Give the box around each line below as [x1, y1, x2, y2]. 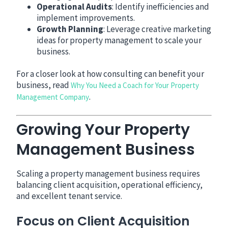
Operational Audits [37, 1, 112, 13]
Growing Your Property [16, 119, 190, 141]
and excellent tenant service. [16, 190, 123, 202]
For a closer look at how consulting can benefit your [16, 68, 205, 80]
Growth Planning [37, 23, 104, 35]
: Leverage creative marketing [103, 23, 212, 35]
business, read [16, 79, 71, 91]
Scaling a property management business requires [16, 168, 201, 180]
